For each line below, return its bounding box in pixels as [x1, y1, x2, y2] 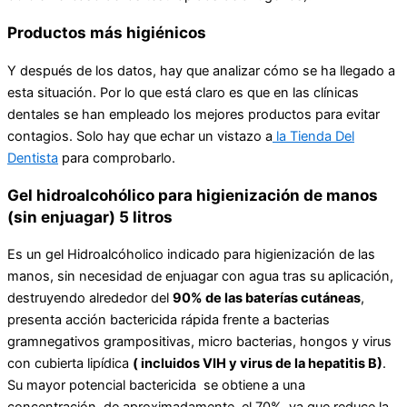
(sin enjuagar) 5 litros [7, 206, 173, 226]
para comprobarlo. [58, 149, 175, 166]
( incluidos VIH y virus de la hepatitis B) [133, 354, 382, 372]
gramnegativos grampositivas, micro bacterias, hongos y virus [7, 333, 392, 350]
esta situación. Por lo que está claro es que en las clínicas [7, 84, 359, 101]
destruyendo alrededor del [7, 289, 173, 306]
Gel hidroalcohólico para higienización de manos [7, 184, 378, 204]
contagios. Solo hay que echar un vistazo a [7, 127, 273, 144]
